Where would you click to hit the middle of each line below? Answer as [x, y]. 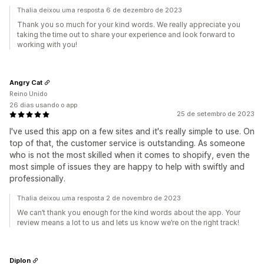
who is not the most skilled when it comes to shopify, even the [130, 155]
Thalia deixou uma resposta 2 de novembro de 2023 [99, 198]
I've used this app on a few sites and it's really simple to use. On [132, 131]
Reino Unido [28, 94]
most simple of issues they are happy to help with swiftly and [127, 166]
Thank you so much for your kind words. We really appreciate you [129, 24]
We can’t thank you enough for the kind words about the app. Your [129, 212]
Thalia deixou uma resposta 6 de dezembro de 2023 [100, 10]
